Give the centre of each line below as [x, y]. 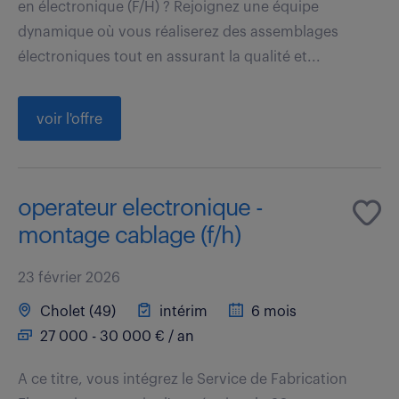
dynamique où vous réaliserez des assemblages [178, 32]
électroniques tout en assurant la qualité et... [169, 57]
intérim [182, 311]
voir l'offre [69, 119]
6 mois [272, 311]
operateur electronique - [140, 208]
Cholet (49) [76, 311]
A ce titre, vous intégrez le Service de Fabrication [183, 379]
